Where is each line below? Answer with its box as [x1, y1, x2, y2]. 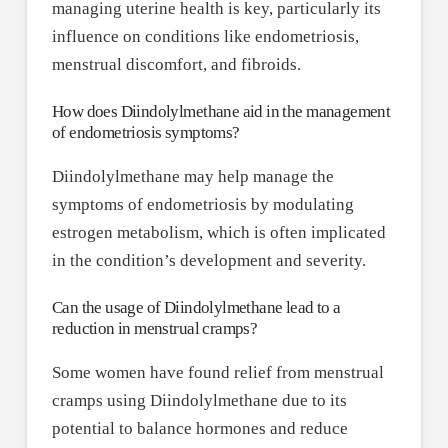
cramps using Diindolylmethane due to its [51, 391, 347, 411]
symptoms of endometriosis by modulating [51, 195, 354, 215]
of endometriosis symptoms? [51, 123, 240, 143]
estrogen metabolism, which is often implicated [51, 223, 386, 243]
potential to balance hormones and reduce [51, 419, 348, 439]
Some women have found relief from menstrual [51, 363, 384, 383]
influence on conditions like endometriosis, [51, 27, 359, 47]
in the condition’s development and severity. [51, 251, 366, 271]
